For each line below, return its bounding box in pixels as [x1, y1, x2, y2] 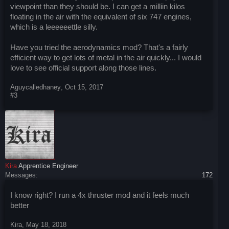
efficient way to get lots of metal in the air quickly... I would [10, 54, 201, 62]
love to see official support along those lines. [10, 64, 156, 72]
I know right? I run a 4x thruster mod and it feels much [10, 191, 189, 199]
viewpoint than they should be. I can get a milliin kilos [10, 3, 185, 11]
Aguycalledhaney [10, 83, 61, 91]
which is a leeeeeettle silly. [10, 23, 98, 31]
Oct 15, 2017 [65, 83, 103, 91]
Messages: [5, 171, 38, 179]
